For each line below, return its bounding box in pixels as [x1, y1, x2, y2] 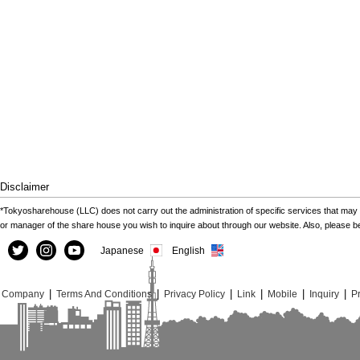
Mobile [268, 288, 297, 299]
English [172, 245, 205, 256]
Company [2, 288, 44, 299]
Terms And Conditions [56, 288, 152, 299]
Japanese [100, 245, 144, 256]
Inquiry [309, 288, 339, 299]
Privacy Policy [164, 288, 225, 299]
